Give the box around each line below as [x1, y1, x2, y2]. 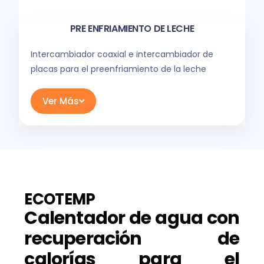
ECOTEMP [24, 189, 95, 210]
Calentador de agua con [24, 206, 240, 231]
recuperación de [24, 226, 240, 252]
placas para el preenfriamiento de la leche [31, 63, 207, 75]
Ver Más [42, 95, 80, 108]
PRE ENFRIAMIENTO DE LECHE [70, 22, 194, 36]
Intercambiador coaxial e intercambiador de [31, 48, 214, 61]
